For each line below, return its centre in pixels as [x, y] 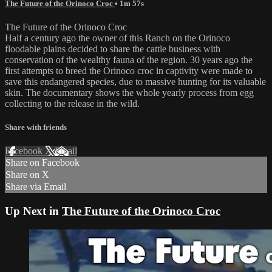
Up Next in [33, 211]
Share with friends [36, 127]
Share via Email [36, 187]
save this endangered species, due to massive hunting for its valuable [135, 82]
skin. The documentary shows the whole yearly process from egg [129, 93]
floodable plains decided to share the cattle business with [113, 49]
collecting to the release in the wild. [72, 104]
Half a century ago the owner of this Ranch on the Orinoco [117, 38]
